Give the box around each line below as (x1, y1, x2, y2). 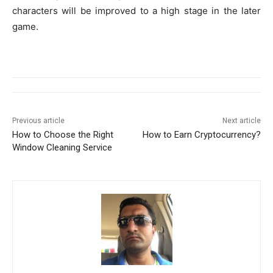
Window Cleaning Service (12, 141, 112, 153)
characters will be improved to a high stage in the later (12, 4, 261, 16)
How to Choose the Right (12, 129, 113, 140)
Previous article (12, 116, 65, 125)
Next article (222, 116, 261, 125)
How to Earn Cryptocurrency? (142, 129, 261, 140)
